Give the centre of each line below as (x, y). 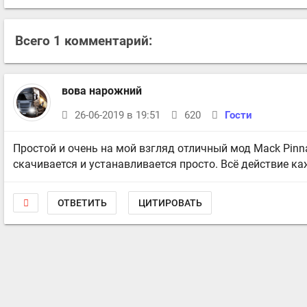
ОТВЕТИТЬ (82, 202)
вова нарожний (102, 91)
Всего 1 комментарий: (84, 41)
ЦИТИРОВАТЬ (170, 202)
